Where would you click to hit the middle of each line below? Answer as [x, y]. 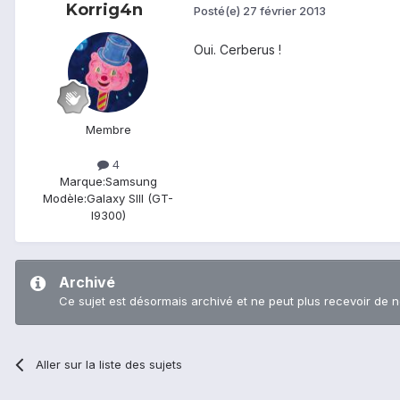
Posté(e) [218, 11]
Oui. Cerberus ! [237, 49]
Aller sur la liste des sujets [109, 364]
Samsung [131, 181]
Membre [108, 129]
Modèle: [65, 198]
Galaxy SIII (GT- [130, 198]
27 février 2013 [284, 11]
